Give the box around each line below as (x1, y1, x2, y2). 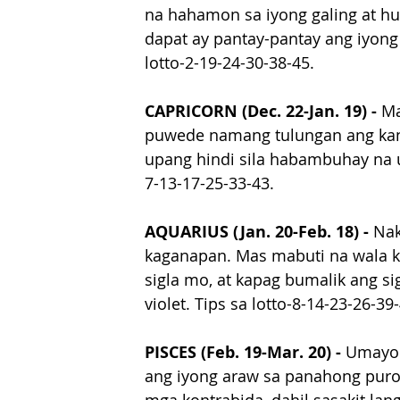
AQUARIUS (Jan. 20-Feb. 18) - (145, 221, 373, 244)
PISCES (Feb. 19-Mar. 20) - (145, 341, 346, 364)
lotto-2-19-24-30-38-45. (145, 52, 314, 74)
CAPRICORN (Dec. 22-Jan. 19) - (145, 100, 381, 123)
